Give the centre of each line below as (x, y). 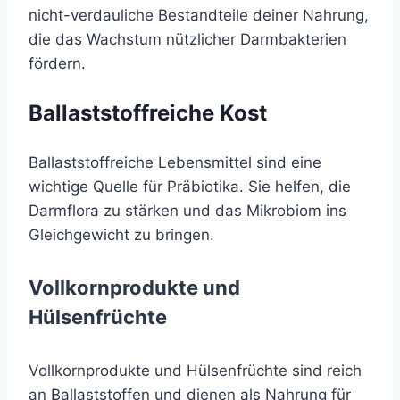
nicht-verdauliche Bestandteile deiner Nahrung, (199, 16)
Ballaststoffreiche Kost (148, 113)
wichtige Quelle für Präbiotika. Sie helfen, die (190, 187)
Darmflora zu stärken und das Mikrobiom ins (187, 211)
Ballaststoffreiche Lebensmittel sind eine (175, 163)
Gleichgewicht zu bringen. (121, 235)
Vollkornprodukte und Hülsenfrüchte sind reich (195, 370)
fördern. (57, 64)
